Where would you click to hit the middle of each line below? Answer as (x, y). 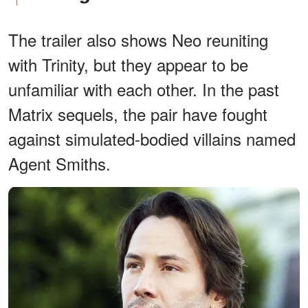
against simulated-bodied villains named (152, 139)
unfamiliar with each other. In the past (144, 89)
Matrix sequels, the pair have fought (138, 114)
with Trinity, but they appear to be (128, 65)
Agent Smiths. (59, 164)
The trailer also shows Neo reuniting (138, 40)
